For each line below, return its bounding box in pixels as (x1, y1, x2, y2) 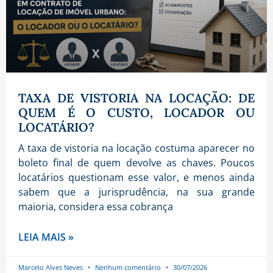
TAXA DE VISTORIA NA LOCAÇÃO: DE (18, 90, 255, 106)
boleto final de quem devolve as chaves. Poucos (18, 156, 255, 170)
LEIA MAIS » (18, 230, 74, 244)
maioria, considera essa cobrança (18, 200, 173, 214)
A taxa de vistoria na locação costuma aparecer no (18, 141, 255, 155)
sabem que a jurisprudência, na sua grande (18, 185, 255, 199)
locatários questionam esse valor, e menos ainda (18, 171, 255, 185)
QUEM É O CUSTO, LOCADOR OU (18, 105, 255, 121)
